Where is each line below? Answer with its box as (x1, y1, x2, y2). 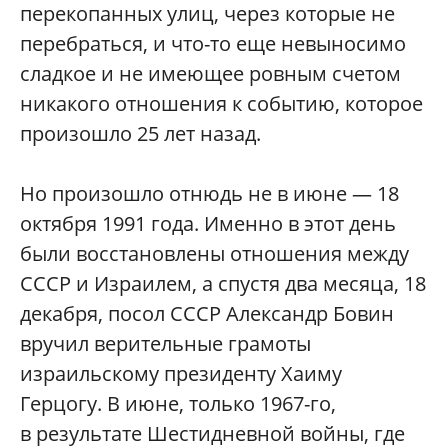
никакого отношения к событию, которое (20, 90, 423, 117)
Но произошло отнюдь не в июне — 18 (20, 180, 399, 207)
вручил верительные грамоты (20, 330, 311, 357)
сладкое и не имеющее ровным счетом (20, 60, 401, 87)
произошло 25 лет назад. (20, 120, 261, 147)
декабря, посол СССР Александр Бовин (20, 300, 394, 327)
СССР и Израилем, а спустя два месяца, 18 (20, 270, 426, 297)
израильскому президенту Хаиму (20, 360, 342, 387)
